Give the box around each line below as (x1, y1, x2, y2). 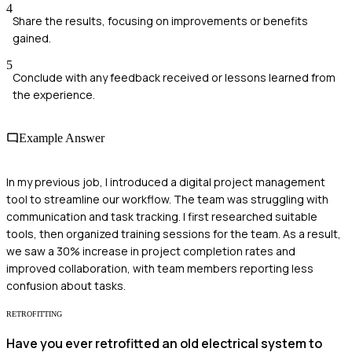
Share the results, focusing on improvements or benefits (13, 13, 308, 29)
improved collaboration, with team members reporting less (6, 260, 313, 276)
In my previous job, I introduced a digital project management (6, 174, 325, 189)
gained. (13, 31, 51, 46)
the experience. (13, 87, 95, 103)
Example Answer (19, 131, 104, 145)
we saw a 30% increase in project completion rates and (6, 243, 295, 258)
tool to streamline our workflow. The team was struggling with (6, 191, 328, 207)
